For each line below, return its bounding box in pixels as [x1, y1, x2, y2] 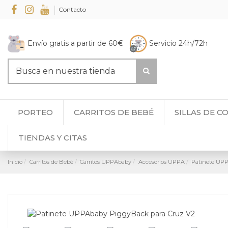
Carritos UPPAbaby [80, 158, 132, 165]
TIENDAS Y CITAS [18, 133, 87, 143]
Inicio [8, 158, 22, 165]
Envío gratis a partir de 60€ [25, 38, 129, 48]
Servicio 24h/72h [149, 38, 208, 48]
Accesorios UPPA [138, 158, 185, 165]
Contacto [59, 6, 87, 13]
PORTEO [18, 107, 53, 118]
